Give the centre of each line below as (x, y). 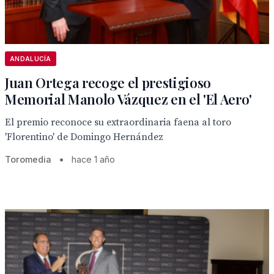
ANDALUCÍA (31, 59)
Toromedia (28, 159)
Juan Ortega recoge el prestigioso (108, 83)
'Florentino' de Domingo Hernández (84, 137)
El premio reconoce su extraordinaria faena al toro (118, 122)
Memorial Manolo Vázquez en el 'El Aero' (129, 99)
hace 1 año (93, 159)
